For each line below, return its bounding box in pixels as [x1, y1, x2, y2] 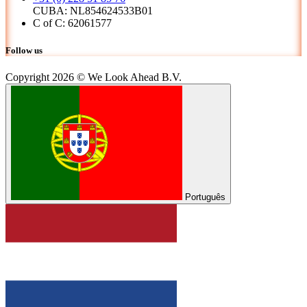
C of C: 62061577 [33, 17, 112, 29]
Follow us [5, 45, 42, 56]
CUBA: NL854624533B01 [33, 5, 153, 17]
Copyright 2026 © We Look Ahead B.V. [5, 71, 182, 83]
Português [185, 191, 225, 202]
